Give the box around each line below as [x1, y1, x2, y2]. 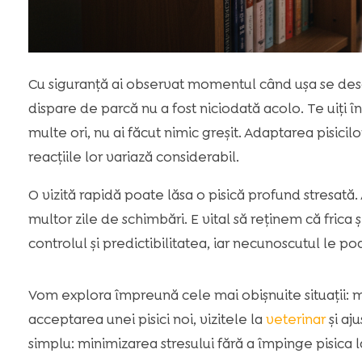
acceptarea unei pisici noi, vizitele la [27, 309, 266, 328]
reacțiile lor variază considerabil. [27, 147, 239, 166]
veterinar [265, 309, 326, 328]
